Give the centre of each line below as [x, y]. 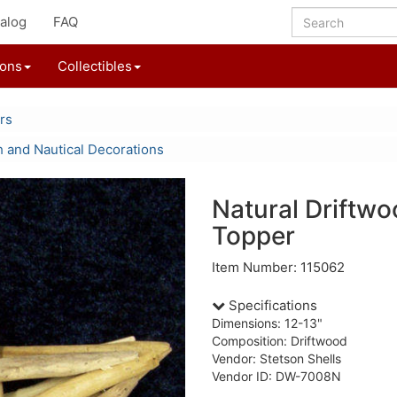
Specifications [271, 305]
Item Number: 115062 [278, 267]
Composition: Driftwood [280, 341]
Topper [253, 236]
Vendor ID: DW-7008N [276, 376]
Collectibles [95, 66]
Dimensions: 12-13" [267, 323]
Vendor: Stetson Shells [276, 358]
